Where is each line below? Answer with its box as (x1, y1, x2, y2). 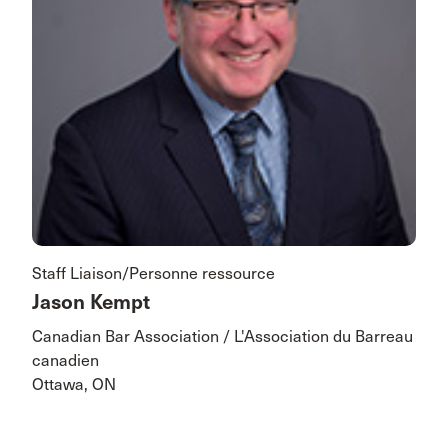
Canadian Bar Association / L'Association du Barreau (32, 327, 413, 346)
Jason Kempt (32, 290, 150, 315)
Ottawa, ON (32, 375, 116, 394)
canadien (32, 351, 99, 370)
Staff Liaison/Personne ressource (32, 264, 275, 283)
